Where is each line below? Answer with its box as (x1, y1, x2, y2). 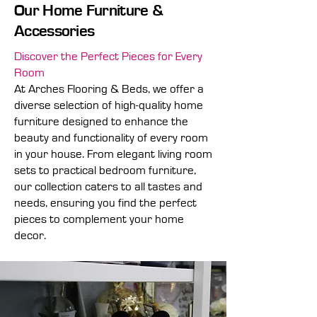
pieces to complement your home (14, 213, 184, 225)
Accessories (14, 23, 95, 40)
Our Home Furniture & (14, 3, 163, 19)
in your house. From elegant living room (14, 148, 212, 160)
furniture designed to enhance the (14, 115, 188, 127)
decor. (14, 229, 46, 241)
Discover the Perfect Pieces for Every (14, 50, 202, 62)
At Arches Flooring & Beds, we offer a (14, 83, 204, 95)
